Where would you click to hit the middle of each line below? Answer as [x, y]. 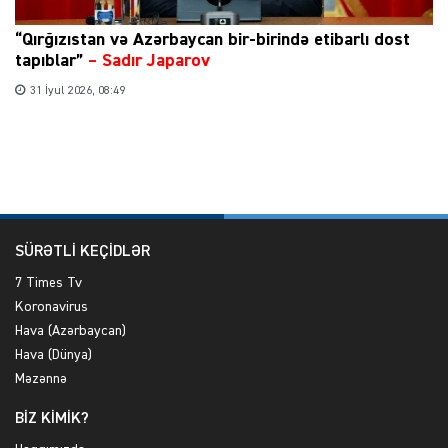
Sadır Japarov [156, 61]
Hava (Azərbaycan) [70, 331]
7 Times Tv [48, 283]
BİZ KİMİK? [52, 419]
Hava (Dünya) [53, 355]
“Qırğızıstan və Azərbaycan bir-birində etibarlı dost [212, 40]
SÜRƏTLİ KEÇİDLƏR [82, 252]
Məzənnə [41, 379]
